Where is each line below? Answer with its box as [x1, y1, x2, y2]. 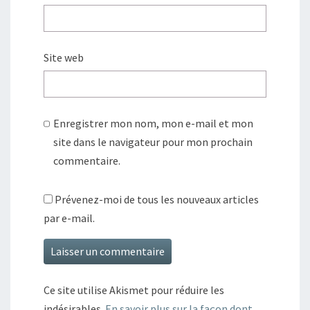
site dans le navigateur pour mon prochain [53, 135, 253, 149]
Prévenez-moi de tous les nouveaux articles [55, 192, 259, 207]
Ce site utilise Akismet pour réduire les [44, 283, 224, 298]
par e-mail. [44, 211, 95, 226]
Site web [44, 51, 84, 65]
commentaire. [53, 154, 121, 168]
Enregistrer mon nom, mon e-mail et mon [53, 116, 254, 131]
